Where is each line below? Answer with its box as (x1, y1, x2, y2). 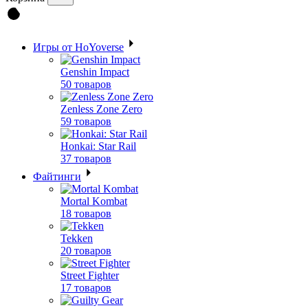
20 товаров (60, 245, 111, 256)
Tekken (60, 232, 93, 244)
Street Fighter (60, 269, 119, 281)
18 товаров (60, 208, 111, 219)
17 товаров (60, 282, 111, 294)
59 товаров (60, 115, 111, 127)
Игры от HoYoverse (33, 41, 124, 53)
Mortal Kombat (60, 195, 127, 207)
